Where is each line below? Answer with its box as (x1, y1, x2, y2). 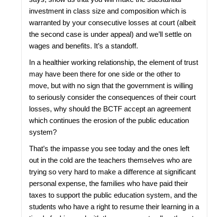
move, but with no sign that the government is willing (29, 81, 193, 90)
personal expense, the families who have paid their (29, 179, 188, 187)
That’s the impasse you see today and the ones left (29, 144, 190, 153)
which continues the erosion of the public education (29, 116, 189, 124)
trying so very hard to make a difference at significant (29, 168, 196, 176)
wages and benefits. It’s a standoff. (29, 42, 139, 50)
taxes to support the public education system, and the (29, 191, 198, 199)
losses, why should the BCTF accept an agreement (29, 105, 191, 113)
